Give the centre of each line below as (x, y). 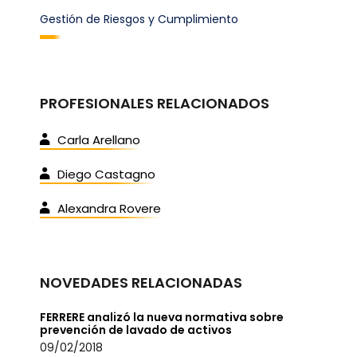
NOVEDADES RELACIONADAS (141, 282)
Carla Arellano (99, 140)
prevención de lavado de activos (136, 330)
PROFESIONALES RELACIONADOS (155, 103)
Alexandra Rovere (109, 208)
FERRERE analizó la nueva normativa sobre (162, 317)
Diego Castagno (106, 174)
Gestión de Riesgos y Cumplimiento (139, 19)
